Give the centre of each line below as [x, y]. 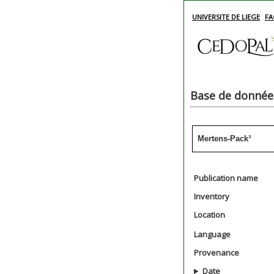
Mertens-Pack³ [224, 139]
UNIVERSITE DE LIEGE [226, 17]
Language [212, 234]
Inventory [212, 196]
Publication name [226, 178]
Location [209, 215]
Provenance [217, 253]
